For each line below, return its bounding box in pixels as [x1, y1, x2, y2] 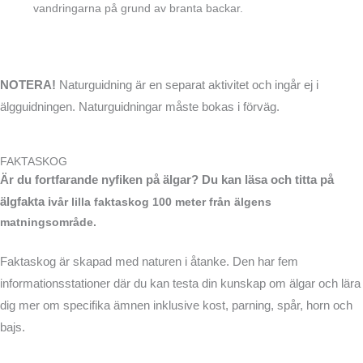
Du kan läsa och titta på [202, 173, 334, 187]
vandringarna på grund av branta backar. [33, 2, 244, 15]
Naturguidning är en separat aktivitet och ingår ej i [59, 77, 318, 92]
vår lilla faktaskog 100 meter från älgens [51, 196, 271, 209]
